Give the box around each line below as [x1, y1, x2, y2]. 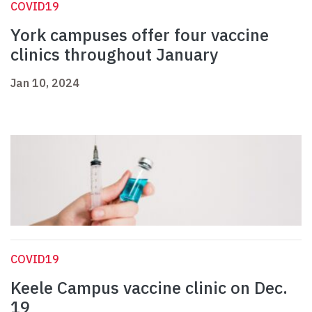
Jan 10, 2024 [10, 76, 79, 91]
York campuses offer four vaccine [10, 24, 269, 47]
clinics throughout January [10, 43, 218, 66]
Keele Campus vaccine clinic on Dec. [10, 276, 288, 299]
